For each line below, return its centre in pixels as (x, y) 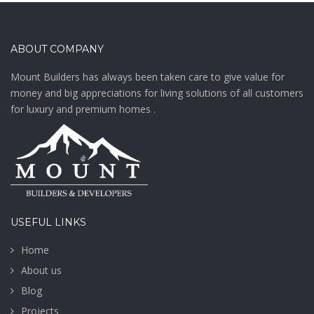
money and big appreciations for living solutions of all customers (157, 93)
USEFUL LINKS (48, 222)
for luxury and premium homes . (83, 109)
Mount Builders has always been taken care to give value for (148, 76)
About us (41, 270)
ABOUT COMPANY (57, 49)
